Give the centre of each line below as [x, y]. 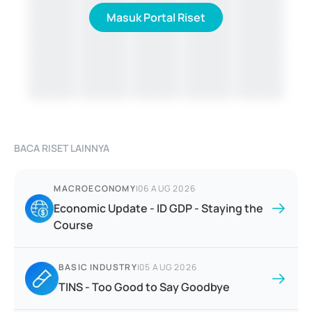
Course [74, 225]
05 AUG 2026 [168, 267]
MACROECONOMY [95, 189]
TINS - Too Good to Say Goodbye [144, 287]
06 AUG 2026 [166, 189]
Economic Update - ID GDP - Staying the [159, 209]
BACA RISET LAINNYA [62, 148]
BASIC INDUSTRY [98, 267]
